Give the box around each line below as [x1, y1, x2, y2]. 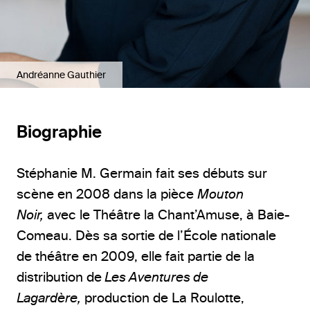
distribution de [17, 268, 102, 284]
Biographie [17, 122, 102, 141]
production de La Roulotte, [81, 289, 244, 305]
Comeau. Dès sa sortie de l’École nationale [17, 227, 276, 243]
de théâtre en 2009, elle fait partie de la [17, 248, 255, 264]
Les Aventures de [102, 268, 208, 284]
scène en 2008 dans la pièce [17, 185, 197, 201]
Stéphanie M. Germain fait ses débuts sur [17, 165, 267, 181]
